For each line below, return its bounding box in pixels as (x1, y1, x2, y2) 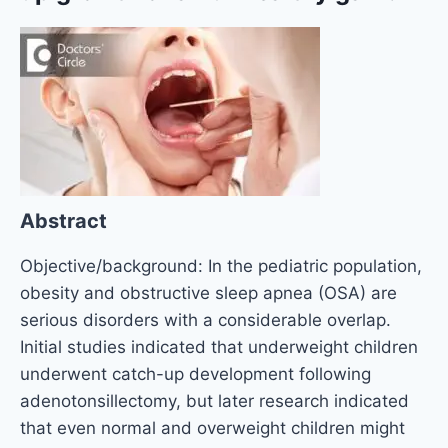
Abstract (20, 209, 107, 234)
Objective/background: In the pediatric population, (20, 256, 422, 277)
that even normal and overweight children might (20, 418, 405, 439)
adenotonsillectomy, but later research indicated (20, 391, 409, 412)
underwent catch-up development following (20, 364, 371, 385)
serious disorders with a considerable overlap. (20, 310, 391, 331)
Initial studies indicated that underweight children (20, 337, 418, 358)
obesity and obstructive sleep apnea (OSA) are (20, 283, 397, 304)
